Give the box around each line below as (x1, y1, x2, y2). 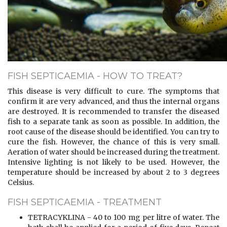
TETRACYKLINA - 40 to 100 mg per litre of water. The (28, 212, 219, 222)
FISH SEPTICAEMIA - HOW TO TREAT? (8, 70, 182, 82)
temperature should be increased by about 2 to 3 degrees (8, 167, 219, 177)
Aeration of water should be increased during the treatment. (8, 147, 219, 157)
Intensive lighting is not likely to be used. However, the (8, 157, 219, 167)
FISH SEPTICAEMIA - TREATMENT (8, 196, 162, 208)
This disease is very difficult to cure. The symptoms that (8, 86, 219, 96)
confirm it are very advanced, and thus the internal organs (8, 96, 219, 106)
